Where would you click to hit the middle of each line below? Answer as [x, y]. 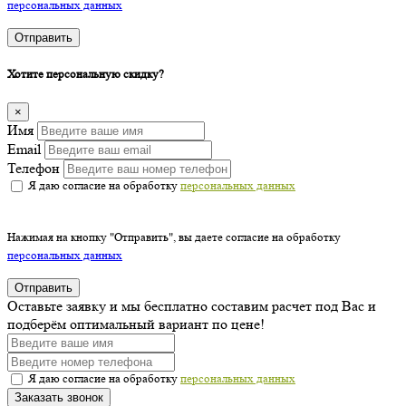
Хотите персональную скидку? [86, 74]
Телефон [34, 168]
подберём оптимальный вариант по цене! [136, 324]
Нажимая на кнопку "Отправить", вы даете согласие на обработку [174, 237]
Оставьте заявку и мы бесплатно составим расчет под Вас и [192, 305]
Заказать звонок [59, 397]
